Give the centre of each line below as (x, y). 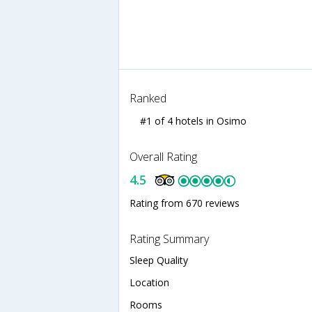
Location (149, 282)
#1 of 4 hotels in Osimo (193, 120)
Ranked (148, 98)
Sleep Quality (159, 260)
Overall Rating (163, 156)
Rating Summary (169, 239)
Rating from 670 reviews (185, 203)
